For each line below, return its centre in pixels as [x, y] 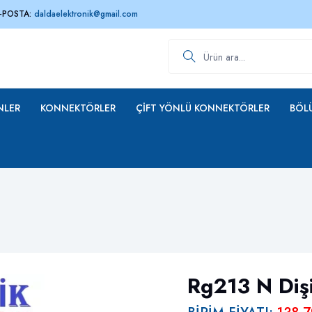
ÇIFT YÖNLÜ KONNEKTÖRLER [203, 108]
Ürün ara [186, 46]
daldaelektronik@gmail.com [86, 14]
